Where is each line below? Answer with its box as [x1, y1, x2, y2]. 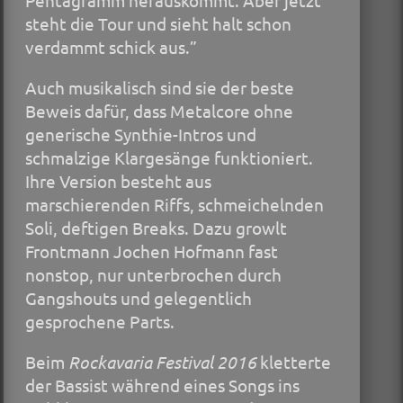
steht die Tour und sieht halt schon [25, 12, 291, 34]
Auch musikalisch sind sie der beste [25, 76, 294, 99]
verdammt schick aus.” [25, 35, 197, 58]
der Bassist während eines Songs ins [25, 374, 300, 397]
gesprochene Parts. [25, 310, 175, 333]
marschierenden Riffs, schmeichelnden [25, 193, 324, 216]
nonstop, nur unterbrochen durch [25, 264, 282, 286]
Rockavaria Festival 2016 [68, 351, 256, 373]
